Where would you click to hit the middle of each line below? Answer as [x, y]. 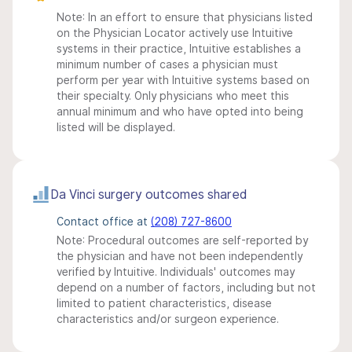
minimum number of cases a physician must [167, 64]
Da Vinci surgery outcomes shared [148, 194]
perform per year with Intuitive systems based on [183, 80]
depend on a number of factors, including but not [186, 288]
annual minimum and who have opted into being [180, 112]
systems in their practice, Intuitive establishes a [179, 49]
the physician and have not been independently [180, 256]
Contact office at [104, 222]
